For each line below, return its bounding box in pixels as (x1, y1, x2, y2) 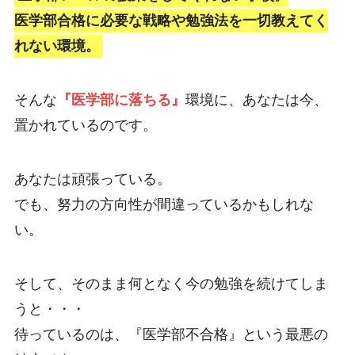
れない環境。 (13, 38, 100, 55)
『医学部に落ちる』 (56, 92, 185, 109)
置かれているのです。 (13, 117, 157, 134)
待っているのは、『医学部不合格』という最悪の (13, 326, 328, 343)
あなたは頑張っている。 (13, 171, 171, 188)
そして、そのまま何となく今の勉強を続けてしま (13, 276, 328, 292)
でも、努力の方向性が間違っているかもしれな (13, 197, 314, 213)
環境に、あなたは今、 (185, 92, 328, 109)
